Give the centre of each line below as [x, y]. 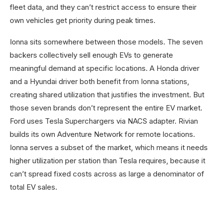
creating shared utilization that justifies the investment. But [107, 95]
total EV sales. [33, 187]
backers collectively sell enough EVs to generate [91, 55]
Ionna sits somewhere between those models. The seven [106, 42]
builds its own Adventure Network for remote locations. [102, 134]
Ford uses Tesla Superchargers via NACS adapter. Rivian [104, 121]
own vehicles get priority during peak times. [83, 21]
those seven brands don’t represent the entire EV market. [106, 108]
